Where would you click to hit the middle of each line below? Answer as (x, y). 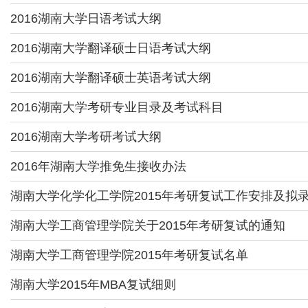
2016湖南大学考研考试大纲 (86, 137)
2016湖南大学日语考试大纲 (86, 19)
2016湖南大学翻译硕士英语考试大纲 (111, 78)
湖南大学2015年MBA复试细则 (93, 285)
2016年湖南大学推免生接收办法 (98, 166)
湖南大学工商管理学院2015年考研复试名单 (129, 255)
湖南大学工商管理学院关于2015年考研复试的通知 (148, 225)
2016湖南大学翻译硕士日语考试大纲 (111, 48)
